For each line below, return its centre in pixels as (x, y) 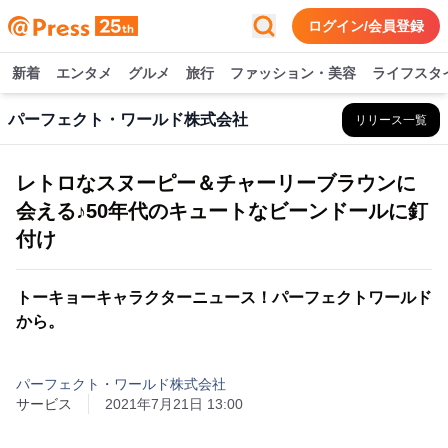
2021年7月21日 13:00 (174, 404)
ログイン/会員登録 (366, 26)
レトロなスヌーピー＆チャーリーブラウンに (216, 183)
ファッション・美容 (293, 73)
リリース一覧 (391, 120)
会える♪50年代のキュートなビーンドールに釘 (222, 211)
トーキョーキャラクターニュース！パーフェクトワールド (224, 297)
